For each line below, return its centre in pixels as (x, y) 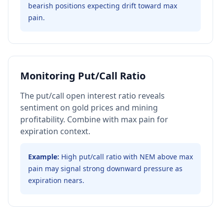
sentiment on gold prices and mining (89, 108)
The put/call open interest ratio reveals (92, 96)
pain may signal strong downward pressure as (105, 168)
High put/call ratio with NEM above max (127, 157)
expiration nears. (56, 180)
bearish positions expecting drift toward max (103, 6)
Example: (44, 157)
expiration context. (55, 131)
